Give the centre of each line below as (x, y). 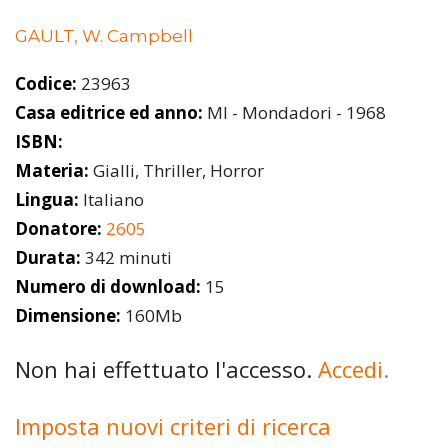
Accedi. (353, 369)
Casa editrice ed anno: (109, 112)
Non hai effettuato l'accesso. (166, 369)
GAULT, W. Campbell (104, 36)
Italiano (111, 199)
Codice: (46, 83)
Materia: (52, 170)
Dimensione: (68, 315)
